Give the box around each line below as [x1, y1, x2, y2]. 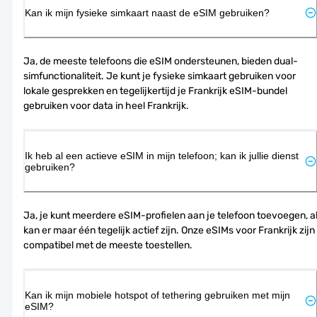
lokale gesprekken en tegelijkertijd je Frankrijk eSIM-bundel [23, 84, 287, 97]
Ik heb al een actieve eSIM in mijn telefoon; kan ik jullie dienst [25, 149, 299, 161]
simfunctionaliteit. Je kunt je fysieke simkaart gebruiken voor [23, 69, 296, 82]
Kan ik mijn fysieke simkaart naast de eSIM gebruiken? [25, 6, 270, 18]
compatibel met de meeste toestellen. [23, 238, 192, 251]
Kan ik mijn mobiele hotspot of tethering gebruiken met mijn [25, 289, 290, 301]
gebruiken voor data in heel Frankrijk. [23, 99, 189, 112]
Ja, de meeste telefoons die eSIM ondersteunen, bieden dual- [23, 54, 298, 67]
